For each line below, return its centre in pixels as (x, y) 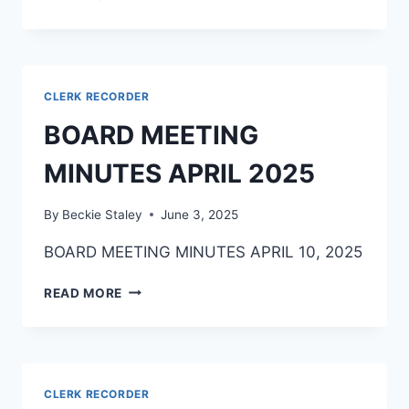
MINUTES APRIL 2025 (179, 174)
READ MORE (84, 293)
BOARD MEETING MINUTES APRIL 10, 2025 (203, 252)
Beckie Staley (103, 214)
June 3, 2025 (200, 214)
